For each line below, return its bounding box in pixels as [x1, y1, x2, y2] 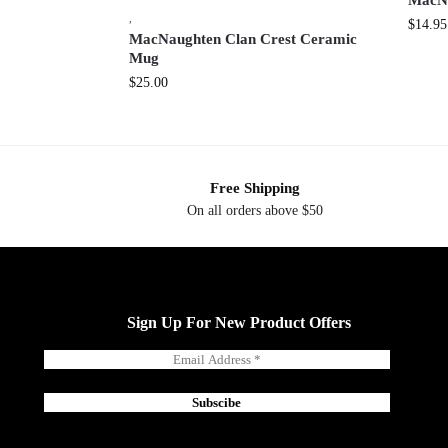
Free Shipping [209, 180, 300, 197]
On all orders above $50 [186, 202, 323, 218]
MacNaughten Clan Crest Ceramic [128, 31, 357, 48]
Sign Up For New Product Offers [126, 314, 351, 332]
